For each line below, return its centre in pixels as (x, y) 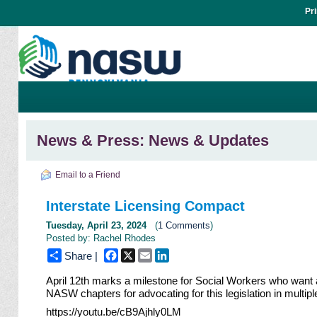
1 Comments (184, 226)
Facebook (139, 254)
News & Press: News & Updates (152, 140)
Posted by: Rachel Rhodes (101, 238)
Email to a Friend (88, 175)
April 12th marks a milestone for (121, 281)
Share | (81, 256)
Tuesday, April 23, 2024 (97, 226)
